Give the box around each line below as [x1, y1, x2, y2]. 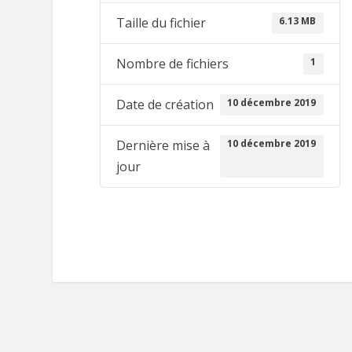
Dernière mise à [116, 137, 211, 155]
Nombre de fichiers [116, 55, 229, 73]
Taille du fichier [116, 14, 207, 32]
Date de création [116, 96, 214, 114]
